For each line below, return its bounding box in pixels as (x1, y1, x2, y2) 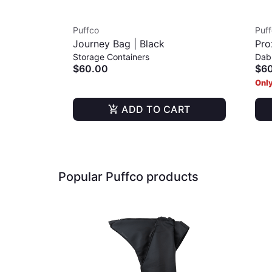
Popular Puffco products (58, 169, 199, 184)
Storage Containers (73, 52, 149, 62)
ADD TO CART (121, 103, 191, 115)
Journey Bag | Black (73, 38, 165, 50)
